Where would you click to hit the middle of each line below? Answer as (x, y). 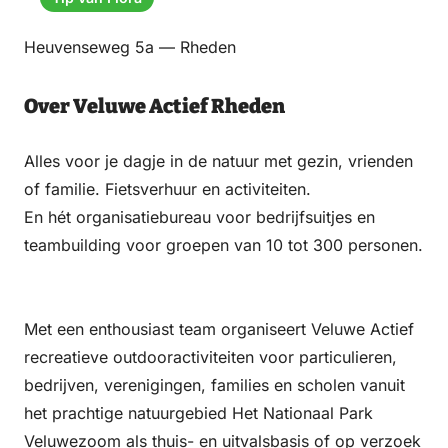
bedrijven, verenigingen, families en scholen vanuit (214, 385)
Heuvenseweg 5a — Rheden (130, 47)
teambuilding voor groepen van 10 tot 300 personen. (223, 245)
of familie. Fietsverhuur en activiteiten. (167, 189)
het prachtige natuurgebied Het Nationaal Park (198, 413)
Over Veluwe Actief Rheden (154, 106)
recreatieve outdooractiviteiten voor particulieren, (210, 357)
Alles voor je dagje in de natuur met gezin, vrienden (218, 161)
